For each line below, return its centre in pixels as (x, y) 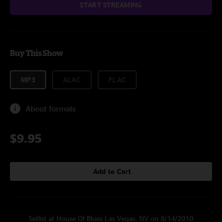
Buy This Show (36, 53)
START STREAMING (111, 5)
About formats (51, 109)
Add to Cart (112, 171)
